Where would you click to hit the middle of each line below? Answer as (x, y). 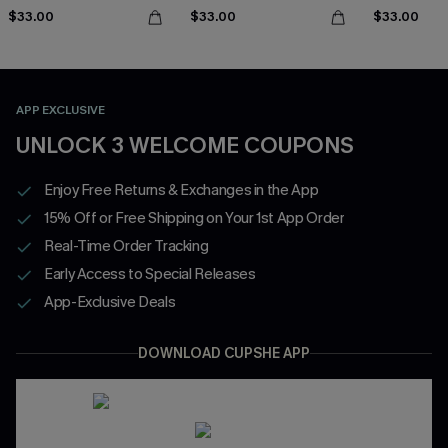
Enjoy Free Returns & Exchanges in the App (181, 189)
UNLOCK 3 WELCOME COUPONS (185, 145)
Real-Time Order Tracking (126, 245)
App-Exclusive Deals (110, 301)
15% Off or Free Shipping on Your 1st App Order (194, 217)
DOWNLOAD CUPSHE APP (224, 353)
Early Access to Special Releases (150, 273)
